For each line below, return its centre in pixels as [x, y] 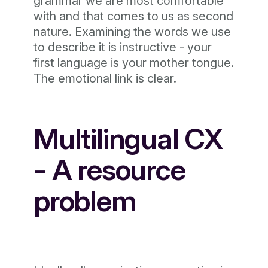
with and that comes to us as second [133, 16]
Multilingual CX [128, 138]
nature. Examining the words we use [132, 32]
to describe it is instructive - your [123, 47]
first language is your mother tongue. [134, 63]
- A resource [109, 170]
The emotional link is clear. [105, 78]
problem [85, 201]
